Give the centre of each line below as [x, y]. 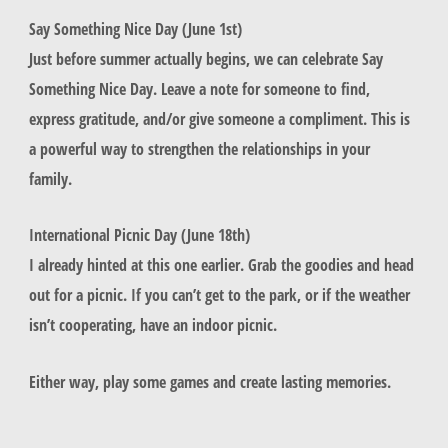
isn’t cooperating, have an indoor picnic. [154, 325]
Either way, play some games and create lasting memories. [211, 381]
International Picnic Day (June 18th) [139, 235]
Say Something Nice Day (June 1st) [135, 29]
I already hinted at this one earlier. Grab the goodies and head [221, 265]
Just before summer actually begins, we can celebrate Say [205, 59]
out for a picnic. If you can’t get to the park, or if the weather [219, 295]
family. [52, 179]
